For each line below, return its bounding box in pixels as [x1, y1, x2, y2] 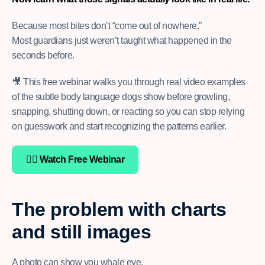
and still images [12, 221, 151, 243]
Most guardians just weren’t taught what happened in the [12, 35, 232, 46]
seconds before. [12, 50, 75, 61]
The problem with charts [12, 199, 227, 221]
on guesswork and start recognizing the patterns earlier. [12, 121, 226, 132]
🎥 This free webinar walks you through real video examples [12, 77, 245, 88]
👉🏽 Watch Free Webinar [26, 154, 124, 165]
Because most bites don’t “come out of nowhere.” [12, 21, 202, 31]
